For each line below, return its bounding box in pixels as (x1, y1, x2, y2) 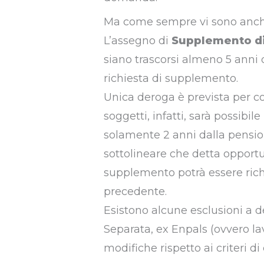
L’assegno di (103, 34, 171, 48)
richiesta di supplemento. (103, 72, 238, 85)
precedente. (103, 185, 167, 199)
